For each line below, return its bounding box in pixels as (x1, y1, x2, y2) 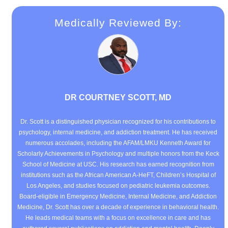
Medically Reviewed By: (54, 17, 182, 29)
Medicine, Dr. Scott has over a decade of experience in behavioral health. (17, 203, 219, 211)
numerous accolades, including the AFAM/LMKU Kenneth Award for (25, 139, 211, 147)
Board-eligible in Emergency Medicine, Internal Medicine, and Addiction (19, 192, 217, 200)
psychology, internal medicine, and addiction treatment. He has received (19, 128, 217, 136)
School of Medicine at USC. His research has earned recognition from (22, 160, 214, 168)
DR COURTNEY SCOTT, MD (65, 93, 172, 102)
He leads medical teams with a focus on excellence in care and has (25, 214, 211, 221)
